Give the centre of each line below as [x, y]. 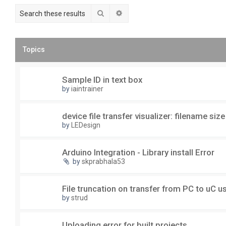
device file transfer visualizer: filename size [144, 116]
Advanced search [151, 13]
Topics [34, 50]
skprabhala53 [103, 162]
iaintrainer [87, 89]
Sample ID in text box [102, 80]
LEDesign [86, 125]
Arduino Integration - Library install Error [138, 153]
